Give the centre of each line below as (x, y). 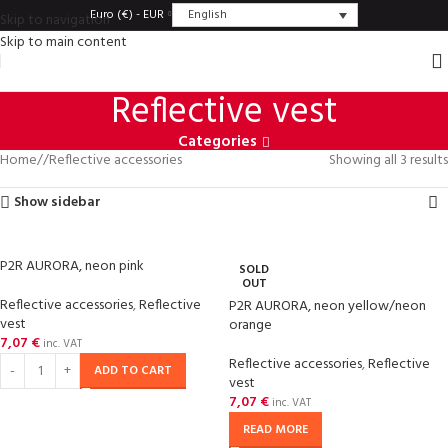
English (207, 14)
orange (250, 325)
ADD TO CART (133, 371)
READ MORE (275, 430)
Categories (218, 142)
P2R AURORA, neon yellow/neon (327, 306)
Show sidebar (58, 202)
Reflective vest (224, 113)
